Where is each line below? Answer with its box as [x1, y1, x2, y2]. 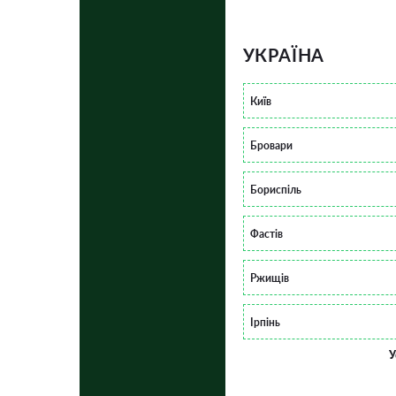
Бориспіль [249, 182, 301, 196]
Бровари [249, 138, 293, 152]
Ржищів [249, 270, 289, 285]
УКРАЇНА [242, 44, 325, 65]
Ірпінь [249, 315, 280, 329]
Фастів [249, 226, 283, 240]
